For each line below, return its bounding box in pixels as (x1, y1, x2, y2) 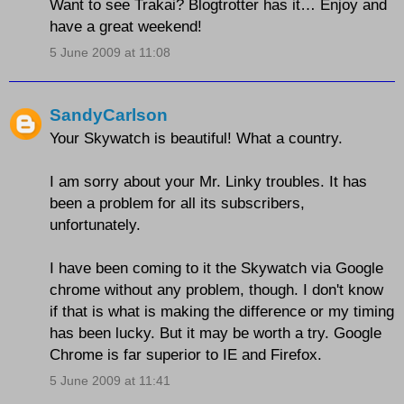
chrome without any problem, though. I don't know (50, 280, 383, 299)
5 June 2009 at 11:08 (50, 44, 170, 60)
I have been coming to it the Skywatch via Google (50, 259, 383, 278)
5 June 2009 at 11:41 (50, 373, 170, 389)
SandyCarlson (50, 106, 168, 125)
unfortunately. (50, 216, 141, 234)
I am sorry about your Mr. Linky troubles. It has (50, 172, 367, 191)
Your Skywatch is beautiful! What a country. (50, 129, 343, 148)
